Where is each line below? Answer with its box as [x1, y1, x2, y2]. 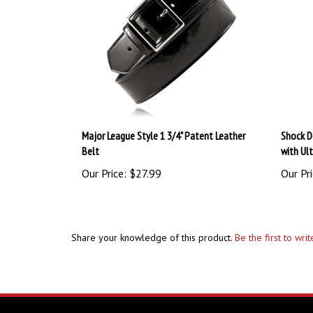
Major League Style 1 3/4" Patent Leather [82, 112, 245, 127]
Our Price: [82, 150, 126, 165]
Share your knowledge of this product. [71, 215, 235, 228]
